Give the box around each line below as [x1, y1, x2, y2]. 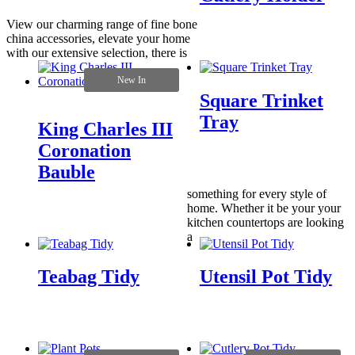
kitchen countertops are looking [187, 215, 345, 229]
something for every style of [187, 186, 327, 200]
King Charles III [38, 118, 173, 139]
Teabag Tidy [38, 266, 139, 288]
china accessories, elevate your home [6, 31, 190, 45]
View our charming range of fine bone [6, 17, 197, 31]
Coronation [38, 139, 131, 161]
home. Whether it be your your [187, 200, 342, 215]
